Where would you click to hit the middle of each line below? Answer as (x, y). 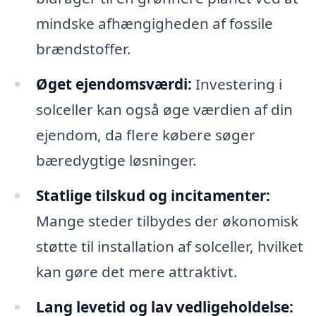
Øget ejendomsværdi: (114, 84)
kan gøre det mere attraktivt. (136, 272)
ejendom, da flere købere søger (145, 135)
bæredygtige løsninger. (116, 160)
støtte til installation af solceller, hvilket (169, 247)
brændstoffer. (83, 49)
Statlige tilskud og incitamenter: (153, 196)
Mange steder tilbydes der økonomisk (167, 221)
